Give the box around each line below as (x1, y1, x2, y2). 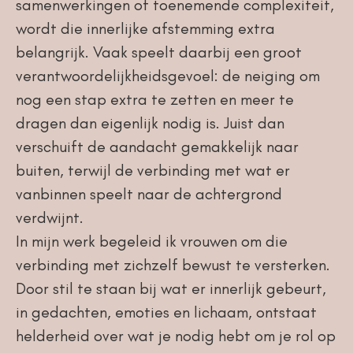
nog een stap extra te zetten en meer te (15, 90, 294, 109)
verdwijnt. (15, 208, 84, 227)
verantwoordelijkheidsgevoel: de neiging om (15, 66, 320, 85)
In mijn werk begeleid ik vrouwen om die (15, 232, 288, 251)
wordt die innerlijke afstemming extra (15, 19, 275, 38)
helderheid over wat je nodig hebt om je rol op (15, 326, 336, 345)
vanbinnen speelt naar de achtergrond (15, 184, 282, 203)
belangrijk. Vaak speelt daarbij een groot (15, 43, 302, 61)
